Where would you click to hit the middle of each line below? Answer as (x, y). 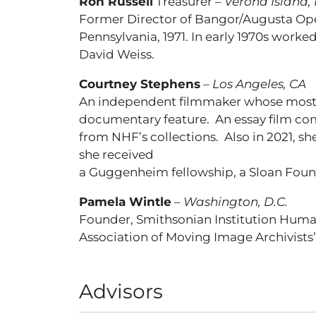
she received (116, 154)
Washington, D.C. (236, 202)
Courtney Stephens (140, 84)
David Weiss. (117, 54)
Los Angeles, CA (259, 84)
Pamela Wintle (125, 202)
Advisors (121, 291)
